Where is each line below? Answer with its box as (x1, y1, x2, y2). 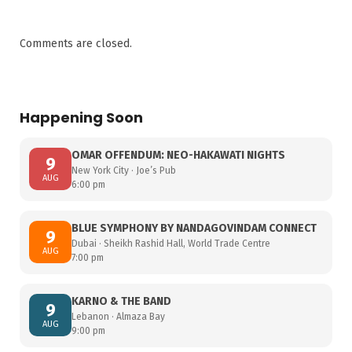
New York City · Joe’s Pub (71, 164, 176, 176)
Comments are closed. (20, 36, 132, 50)
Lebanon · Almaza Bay (71, 310, 165, 322)
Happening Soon (20, 107, 143, 127)
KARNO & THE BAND (71, 294, 171, 308)
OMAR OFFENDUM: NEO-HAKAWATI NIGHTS (71, 148, 285, 162)
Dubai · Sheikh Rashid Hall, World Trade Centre (71, 237, 270, 249)
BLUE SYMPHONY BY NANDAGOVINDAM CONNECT (71, 221, 317, 235)
